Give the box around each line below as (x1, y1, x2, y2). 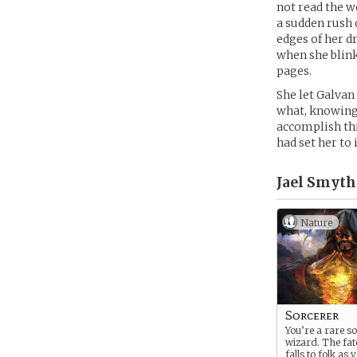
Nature (300, 217, 332, 229)
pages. (277, 64, 312, 78)
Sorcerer (285, 308, 339, 323)
